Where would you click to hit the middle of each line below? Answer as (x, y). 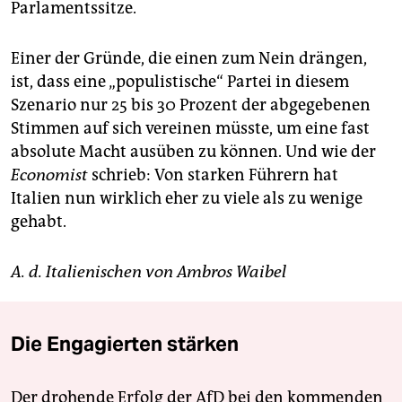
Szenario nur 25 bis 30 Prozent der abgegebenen (191, 105)
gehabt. (39, 221)
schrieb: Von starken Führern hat (213, 175)
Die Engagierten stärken (125, 343)
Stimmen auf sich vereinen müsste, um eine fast (190, 128)
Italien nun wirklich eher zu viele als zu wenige (187, 198)
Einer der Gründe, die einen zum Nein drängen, (189, 58)
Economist (49, 175)
